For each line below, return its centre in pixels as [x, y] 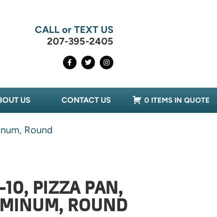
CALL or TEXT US [74, 30]
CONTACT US [86, 100]
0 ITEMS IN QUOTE [177, 101]
